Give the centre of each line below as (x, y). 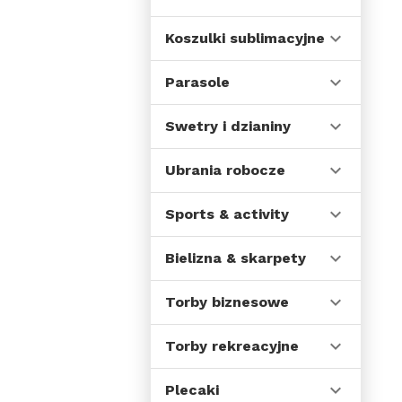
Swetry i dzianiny (228, 126)
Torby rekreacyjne (232, 346)
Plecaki (192, 390)
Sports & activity (227, 214)
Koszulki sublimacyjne (245, 38)
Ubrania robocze (225, 170)
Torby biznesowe (227, 302)
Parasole (197, 82)
